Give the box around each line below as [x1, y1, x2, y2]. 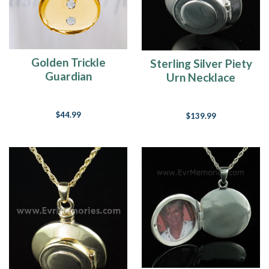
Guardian [44, 69, 92, 83]
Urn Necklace [166, 70, 235, 85]
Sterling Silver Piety [150, 56, 252, 71]
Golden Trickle [31, 55, 106, 70]
